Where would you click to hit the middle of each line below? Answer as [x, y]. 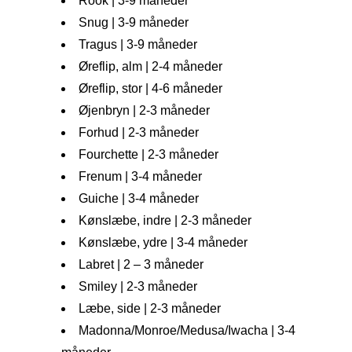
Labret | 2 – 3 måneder [141, 265]
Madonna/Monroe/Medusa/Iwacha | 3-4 [187, 331]
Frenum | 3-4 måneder [140, 177]
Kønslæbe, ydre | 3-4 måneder [163, 243]
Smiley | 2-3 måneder [138, 287]
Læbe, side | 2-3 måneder [150, 309]
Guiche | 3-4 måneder [139, 199]
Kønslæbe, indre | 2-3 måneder [165, 221]
